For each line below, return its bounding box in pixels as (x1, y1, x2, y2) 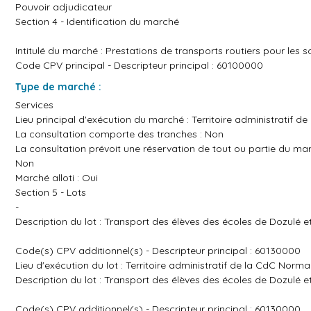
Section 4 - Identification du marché (15, 15, 179, 28)
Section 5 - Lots (15, 186, 86, 199)
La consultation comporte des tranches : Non (15, 128, 224, 140)
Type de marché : (15, 81, 101, 93)
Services (15, 99, 53, 111)
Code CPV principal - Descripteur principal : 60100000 (15, 59, 263, 72)
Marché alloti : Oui (15, 171, 98, 184)
